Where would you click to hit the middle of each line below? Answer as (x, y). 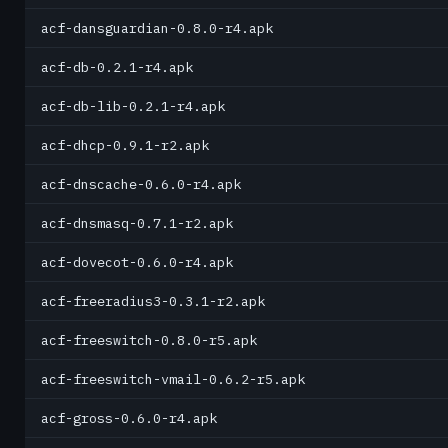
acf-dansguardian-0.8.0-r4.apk (157, 28)
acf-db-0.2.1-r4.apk (117, 67)
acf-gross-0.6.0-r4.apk (129, 418)
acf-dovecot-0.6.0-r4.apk (137, 262)
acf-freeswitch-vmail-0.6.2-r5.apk (173, 379)
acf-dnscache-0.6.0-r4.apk (141, 184)
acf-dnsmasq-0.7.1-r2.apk (137, 223)
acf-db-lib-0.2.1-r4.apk (133, 106)
